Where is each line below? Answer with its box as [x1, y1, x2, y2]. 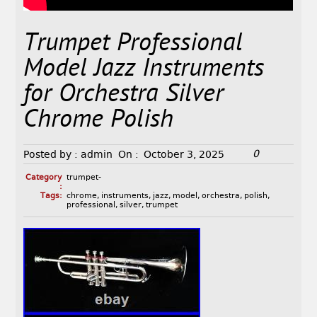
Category [25, 173, 62, 183]
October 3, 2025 [144, 149, 225, 161]
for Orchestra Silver [23, 79, 224, 113]
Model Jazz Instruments [23, 53, 265, 87]
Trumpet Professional [23, 28, 243, 62]
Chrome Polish [23, 104, 174, 138]
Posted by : [23, 149, 79, 161]
